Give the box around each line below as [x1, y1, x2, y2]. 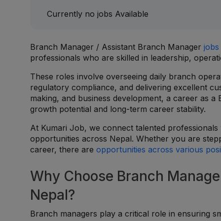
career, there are [30, 145, 97, 154]
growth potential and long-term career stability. [30, 104, 206, 114]
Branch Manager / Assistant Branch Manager [30, 42, 204, 52]
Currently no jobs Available [47, 9, 149, 19]
